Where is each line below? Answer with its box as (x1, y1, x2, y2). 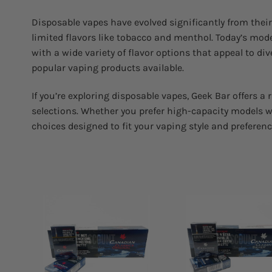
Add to (117, 224, 138, 233)
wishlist (115, 233, 140, 242)
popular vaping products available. (32, 62, 184, 73)
